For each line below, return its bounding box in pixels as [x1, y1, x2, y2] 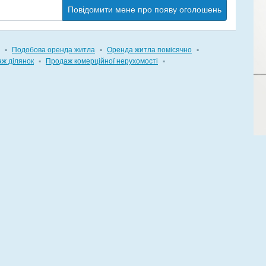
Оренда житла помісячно [107, 46, 192, 54]
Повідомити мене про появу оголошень [68, 4, 222, 14]
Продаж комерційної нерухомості [46, 57, 158, 65]
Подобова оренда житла [12, 46, 95, 54]
